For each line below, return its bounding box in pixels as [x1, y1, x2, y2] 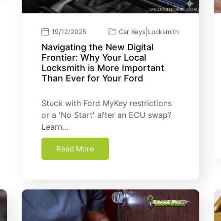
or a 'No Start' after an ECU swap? [41, 110, 172, 120]
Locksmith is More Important [41, 62, 164, 73]
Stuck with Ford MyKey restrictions [41, 98, 172, 108]
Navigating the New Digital [41, 41, 153, 52]
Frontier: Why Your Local [41, 52, 146, 63]
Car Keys [119, 27, 146, 36]
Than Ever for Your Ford [41, 73, 143, 83]
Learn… [41, 121, 69, 132]
